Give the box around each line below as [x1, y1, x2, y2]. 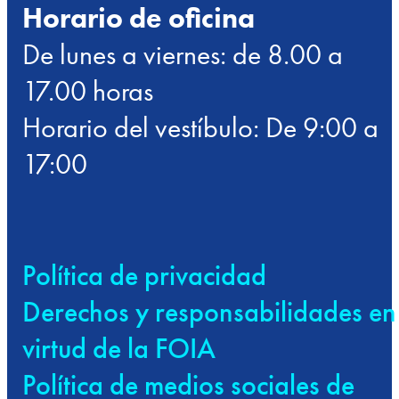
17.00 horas [22, 73, 154, 110]
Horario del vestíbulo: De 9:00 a [22, 110, 379, 147]
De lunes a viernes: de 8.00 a [22, 37, 344, 74]
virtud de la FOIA [22, 330, 216, 368]
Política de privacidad [22, 257, 267, 295]
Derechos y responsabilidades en [22, 294, 397, 331]
